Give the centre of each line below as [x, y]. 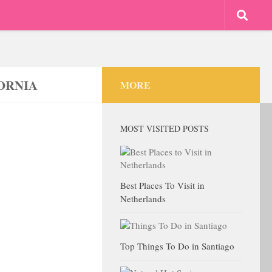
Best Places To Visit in [162, 185]
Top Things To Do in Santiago [177, 246]
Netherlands [143, 199]
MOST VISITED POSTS [165, 128]
